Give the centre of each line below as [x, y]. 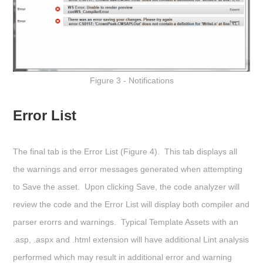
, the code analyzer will [197, 186]
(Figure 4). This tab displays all [179, 151]
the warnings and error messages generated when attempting [128, 169]
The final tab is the [48, 151]
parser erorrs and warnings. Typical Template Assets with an [126, 222]
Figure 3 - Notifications [131, 80]
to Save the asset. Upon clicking [75, 186]
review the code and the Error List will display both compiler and [131, 204]
